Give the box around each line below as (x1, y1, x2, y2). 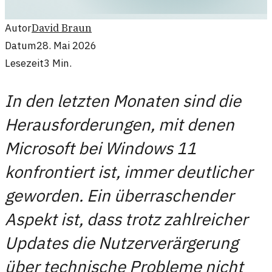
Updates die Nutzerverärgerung (5, 231, 238, 254)
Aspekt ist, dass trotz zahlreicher (5, 208, 248, 230)
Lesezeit (5, 56, 44, 70)
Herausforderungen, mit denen (5, 113, 234, 135)
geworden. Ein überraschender (5, 184, 234, 206)
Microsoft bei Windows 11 (5, 137, 196, 159)
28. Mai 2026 (36, 39, 97, 53)
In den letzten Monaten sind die (5, 89, 241, 112)
